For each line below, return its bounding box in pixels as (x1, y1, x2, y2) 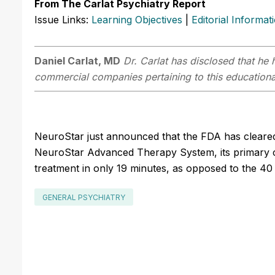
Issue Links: (34, 13, 91, 26)
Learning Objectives (91, 13, 182, 26)
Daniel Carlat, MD (34, 54, 120, 67)
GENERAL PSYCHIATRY (42, 192, 125, 202)
